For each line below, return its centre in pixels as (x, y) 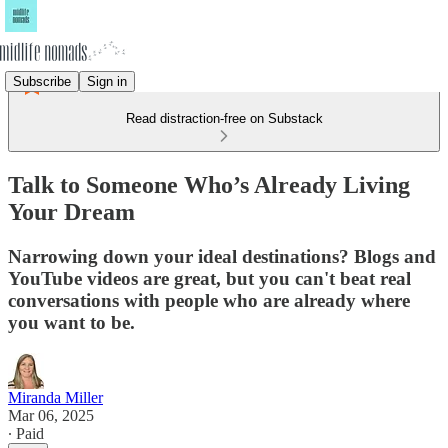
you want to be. (71, 322)
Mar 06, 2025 (51, 415)
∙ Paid (26, 433)
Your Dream (71, 211)
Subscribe (42, 81)
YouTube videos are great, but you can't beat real (209, 278)
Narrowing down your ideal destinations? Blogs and (222, 256)
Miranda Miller (55, 397)
